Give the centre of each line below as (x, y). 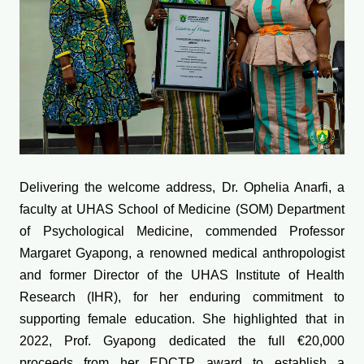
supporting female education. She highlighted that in (182, 319)
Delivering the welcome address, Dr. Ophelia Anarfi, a (182, 188)
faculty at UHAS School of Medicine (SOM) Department (182, 210)
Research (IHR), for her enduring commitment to (182, 297)
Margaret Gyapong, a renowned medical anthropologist (182, 253)
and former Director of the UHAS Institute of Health (182, 275)
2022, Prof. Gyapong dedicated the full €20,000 (182, 341)
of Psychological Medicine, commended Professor (182, 232)
